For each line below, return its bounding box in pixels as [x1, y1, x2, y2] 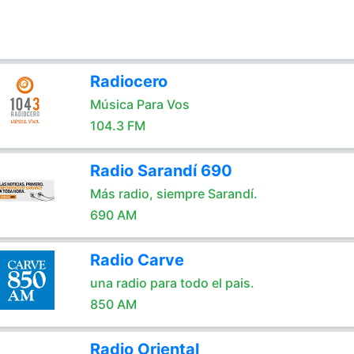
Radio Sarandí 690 [89, 161, 232, 180]
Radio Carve [89, 250, 184, 269]
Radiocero [89, 72, 168, 91]
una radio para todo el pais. [89, 275, 254, 291]
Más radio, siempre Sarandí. [89, 186, 258, 201]
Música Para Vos [89, 96, 190, 112]
